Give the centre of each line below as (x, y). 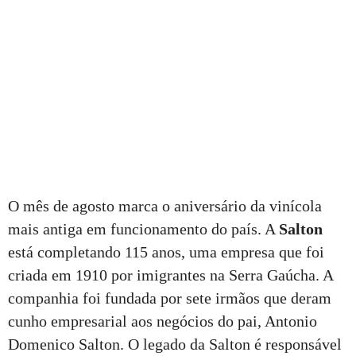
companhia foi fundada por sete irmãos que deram (170, 298)
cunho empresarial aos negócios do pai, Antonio (163, 321)
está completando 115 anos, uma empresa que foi (166, 252)
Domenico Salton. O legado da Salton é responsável (175, 344)
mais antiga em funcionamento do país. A (143, 228)
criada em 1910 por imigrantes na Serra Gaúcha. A (170, 275)
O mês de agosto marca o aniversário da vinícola (165, 205)
